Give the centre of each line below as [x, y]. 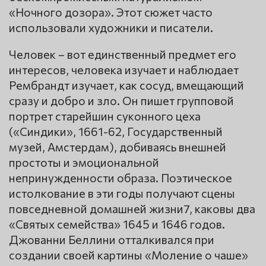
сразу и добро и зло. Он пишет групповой [121, 101]
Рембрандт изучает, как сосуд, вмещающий [126, 85]
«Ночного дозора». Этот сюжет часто [111, 12]
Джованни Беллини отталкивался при [112, 240]
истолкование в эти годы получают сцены [122, 193]
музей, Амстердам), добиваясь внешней [118, 147]
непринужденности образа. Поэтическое [121, 178]
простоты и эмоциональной [84, 162]
